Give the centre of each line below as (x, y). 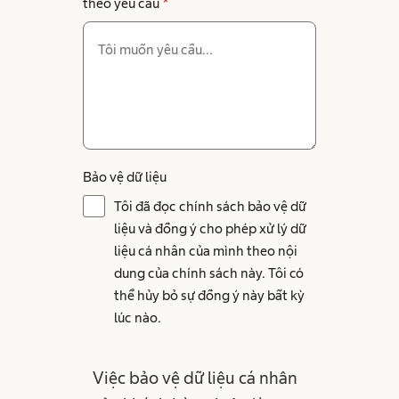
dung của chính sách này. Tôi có (208, 273)
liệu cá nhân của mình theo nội (205, 251)
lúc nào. (137, 318)
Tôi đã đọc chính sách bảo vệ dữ (210, 207)
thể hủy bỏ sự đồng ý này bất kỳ (209, 296)
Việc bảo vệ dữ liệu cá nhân (195, 378)
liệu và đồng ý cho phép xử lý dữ (210, 229)
